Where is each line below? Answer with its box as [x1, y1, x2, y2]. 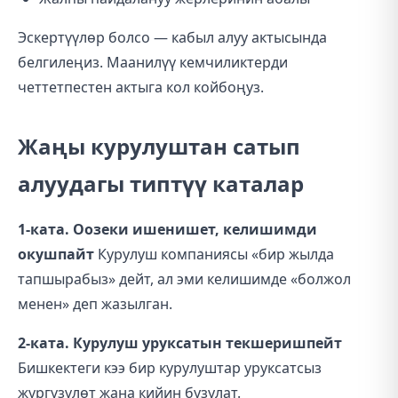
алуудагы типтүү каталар [18, 169, 304, 198]
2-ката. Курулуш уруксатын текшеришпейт [18, 333, 342, 353]
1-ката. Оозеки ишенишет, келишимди [18, 219, 317, 239]
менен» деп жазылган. [18, 294, 172, 314]
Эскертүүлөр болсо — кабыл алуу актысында [18, 28, 327, 47]
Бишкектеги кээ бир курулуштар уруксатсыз [18, 358, 322, 378]
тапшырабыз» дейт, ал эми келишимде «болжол [18, 269, 351, 289]
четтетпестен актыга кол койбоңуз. [18, 77, 264, 97]
